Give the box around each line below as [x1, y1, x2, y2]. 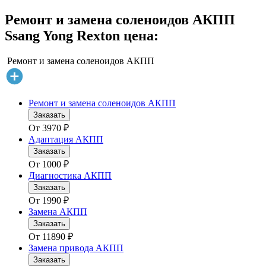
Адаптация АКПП [28, 134, 103, 145]
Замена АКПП [28, 207, 87, 217]
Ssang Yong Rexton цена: [5, 28, 159, 44]
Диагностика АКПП [28, 170, 112, 181]
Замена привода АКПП [28, 243, 123, 254]
